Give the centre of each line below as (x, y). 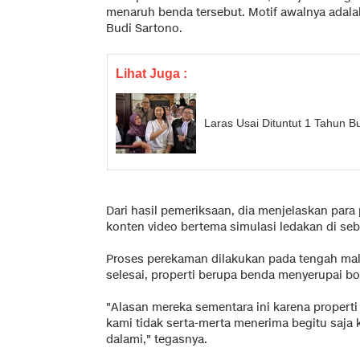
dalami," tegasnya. (157, 339)
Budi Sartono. (144, 28)
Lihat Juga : (151, 73)
